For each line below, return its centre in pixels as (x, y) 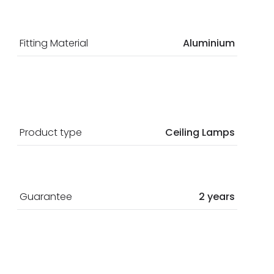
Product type (51, 133)
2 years (217, 197)
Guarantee (46, 197)
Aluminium (209, 43)
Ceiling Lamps (200, 133)
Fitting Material (54, 43)
